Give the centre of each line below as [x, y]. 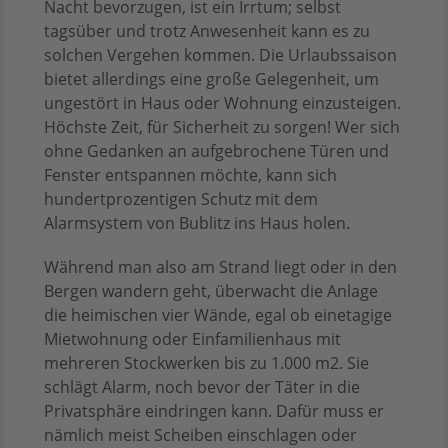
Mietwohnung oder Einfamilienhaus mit [192, 339]
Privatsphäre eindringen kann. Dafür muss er [214, 411]
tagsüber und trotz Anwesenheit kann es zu [207, 31]
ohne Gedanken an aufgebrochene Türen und [216, 151]
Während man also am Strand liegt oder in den [220, 267]
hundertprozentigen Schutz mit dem [181, 199]
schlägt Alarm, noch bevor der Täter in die [202, 387]
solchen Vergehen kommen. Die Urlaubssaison [220, 55]
